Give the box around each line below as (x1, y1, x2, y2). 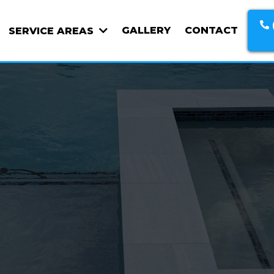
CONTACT (184, 24, 238, 36)
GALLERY (121, 24, 171, 36)
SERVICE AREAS (8, 24, 97, 37)
